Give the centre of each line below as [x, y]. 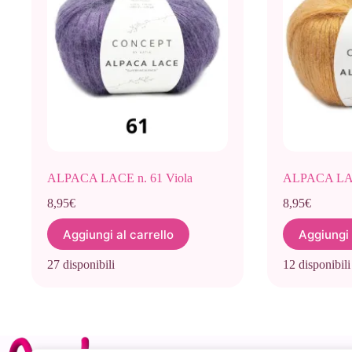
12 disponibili [316, 265]
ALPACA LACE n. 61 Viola [120, 178]
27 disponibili [81, 265]
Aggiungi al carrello [118, 234]
